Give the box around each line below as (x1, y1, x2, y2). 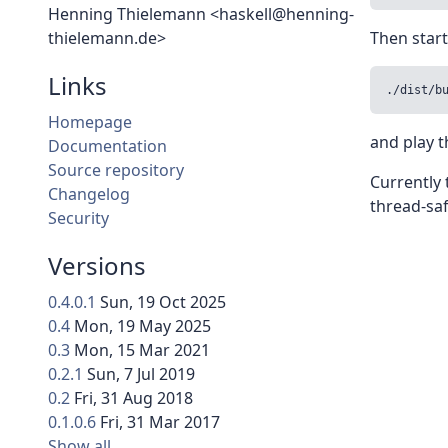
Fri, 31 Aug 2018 (74, 387, 193, 410)
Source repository (48, 159, 184, 182)
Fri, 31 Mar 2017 (100, 411, 220, 434)
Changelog (48, 183, 130, 206)
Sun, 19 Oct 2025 (100, 291, 226, 314)
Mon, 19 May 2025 (74, 315, 211, 338)
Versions (48, 249, 146, 283)
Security (48, 207, 109, 230)
